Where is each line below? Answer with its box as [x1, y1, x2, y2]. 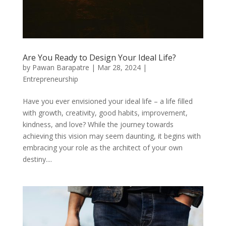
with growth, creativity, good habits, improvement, [22, 107, 188, 118]
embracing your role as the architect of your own [22, 142, 183, 152]
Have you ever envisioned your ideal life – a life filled [22, 96, 193, 106]
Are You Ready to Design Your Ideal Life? [22, 51, 176, 63]
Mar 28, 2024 [97, 62, 141, 72]
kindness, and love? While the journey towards [22, 119, 174, 129]
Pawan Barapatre [32, 62, 89, 72]
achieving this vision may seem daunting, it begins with [22, 131, 201, 141]
